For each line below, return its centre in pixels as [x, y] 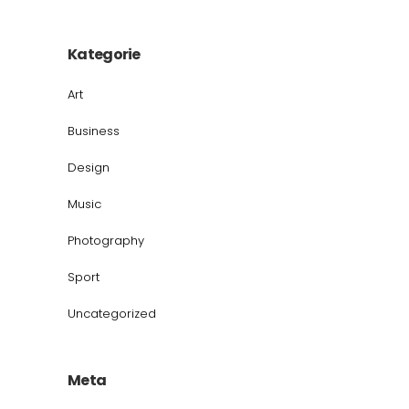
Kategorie [104, 54]
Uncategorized [112, 313]
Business [94, 131]
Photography [106, 240]
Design [89, 167]
